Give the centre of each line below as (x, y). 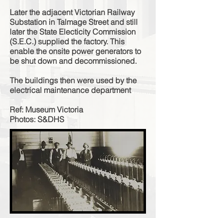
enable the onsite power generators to (75, 51)
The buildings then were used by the (73, 80)
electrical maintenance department (70, 90)
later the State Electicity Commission (73, 32)
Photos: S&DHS (37, 119)
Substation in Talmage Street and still (74, 22)
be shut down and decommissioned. (73, 61)
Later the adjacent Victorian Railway (72, 12)
